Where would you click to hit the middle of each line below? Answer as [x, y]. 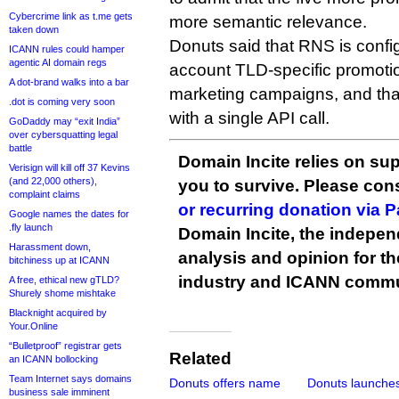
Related [200, 359]
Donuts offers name [225, 383]
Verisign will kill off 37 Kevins [69, 167]
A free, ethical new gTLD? [64, 280]
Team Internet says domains [70, 379]
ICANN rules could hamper [67, 49]
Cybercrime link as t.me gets [71, 16]
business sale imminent [59, 392]
